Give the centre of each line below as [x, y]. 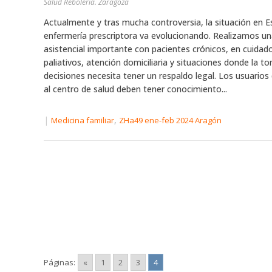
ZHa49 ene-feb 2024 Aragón [170, 121]
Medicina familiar [83, 121]
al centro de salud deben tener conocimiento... [135, 89]
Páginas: [59, 262]
